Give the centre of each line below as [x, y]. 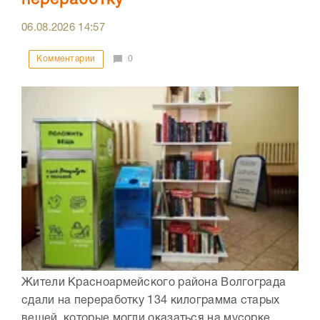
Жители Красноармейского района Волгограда [154, 283]
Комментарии [66, 59]
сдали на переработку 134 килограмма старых [151, 301]
